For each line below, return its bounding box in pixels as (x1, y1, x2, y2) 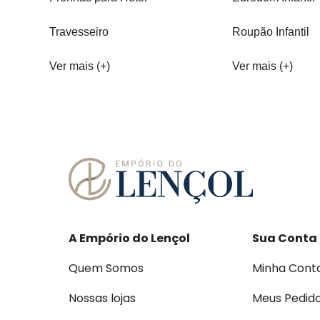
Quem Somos (69, 260, 144, 277)
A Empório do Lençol (69, 230, 190, 247)
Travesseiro (49, 26, 109, 39)
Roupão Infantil (231, 26, 309, 39)
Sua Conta (252, 230, 317, 247)
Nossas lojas (69, 290, 136, 307)
